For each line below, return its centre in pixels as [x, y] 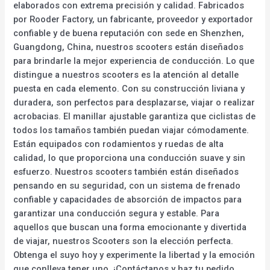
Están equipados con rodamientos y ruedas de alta [119, 144]
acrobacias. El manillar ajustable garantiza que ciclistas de [135, 116]
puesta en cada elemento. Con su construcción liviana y [129, 88]
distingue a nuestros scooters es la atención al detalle [126, 74]
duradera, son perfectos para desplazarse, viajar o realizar [134, 102]
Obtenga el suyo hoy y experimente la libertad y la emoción [134, 255]
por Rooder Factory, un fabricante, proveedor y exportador [133, 19]
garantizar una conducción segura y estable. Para [117, 213]
